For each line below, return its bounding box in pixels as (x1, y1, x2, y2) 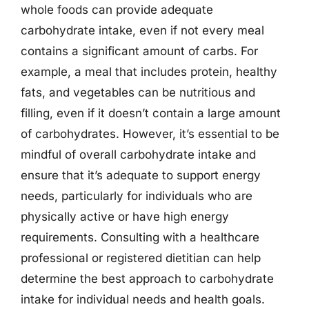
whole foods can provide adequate (21, 3, 213, 17)
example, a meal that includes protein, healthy (21, 65, 277, 79)
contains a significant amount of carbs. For (21, 44, 258, 58)
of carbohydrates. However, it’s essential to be (21, 127, 279, 141)
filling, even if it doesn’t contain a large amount (21, 106, 281, 120)
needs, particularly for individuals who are (21, 189, 252, 203)
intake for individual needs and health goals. (21, 292, 265, 306)
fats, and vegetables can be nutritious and (21, 86, 255, 99)
